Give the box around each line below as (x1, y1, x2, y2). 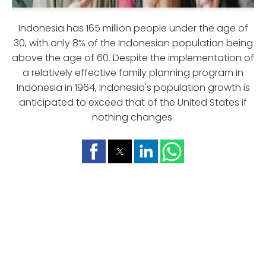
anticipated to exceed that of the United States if (19, 95, 247, 109)
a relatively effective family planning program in (23, 65, 243, 80)
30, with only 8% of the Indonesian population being (13, 36, 253, 50)
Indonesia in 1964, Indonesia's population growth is (16, 80, 250, 94)
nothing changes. (92, 110, 174, 124)
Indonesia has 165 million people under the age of (18, 21, 248, 35)
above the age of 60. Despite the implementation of (12, 50, 254, 65)
